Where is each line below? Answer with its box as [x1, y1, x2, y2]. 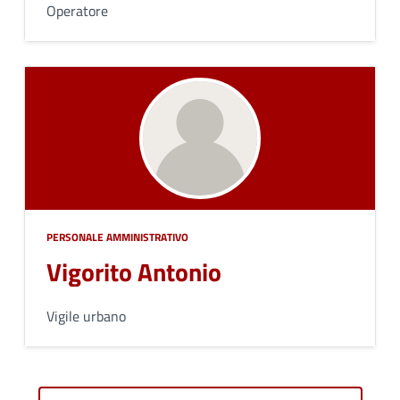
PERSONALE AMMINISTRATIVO [46, 229, 188, 246]
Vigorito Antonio [46, 253, 221, 291]
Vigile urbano [46, 305, 126, 327]
